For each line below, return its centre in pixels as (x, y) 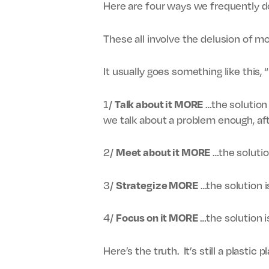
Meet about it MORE (163, 152)
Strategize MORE (157, 185)
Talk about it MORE (159, 104)
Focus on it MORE (157, 217)
